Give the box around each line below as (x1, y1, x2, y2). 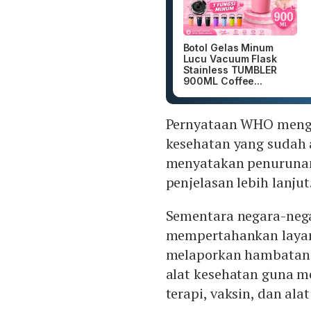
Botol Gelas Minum (183, 42, 274, 54)
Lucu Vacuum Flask (183, 53, 277, 65)
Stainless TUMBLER (183, 64, 277, 76)
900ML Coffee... (183, 75, 263, 87)
